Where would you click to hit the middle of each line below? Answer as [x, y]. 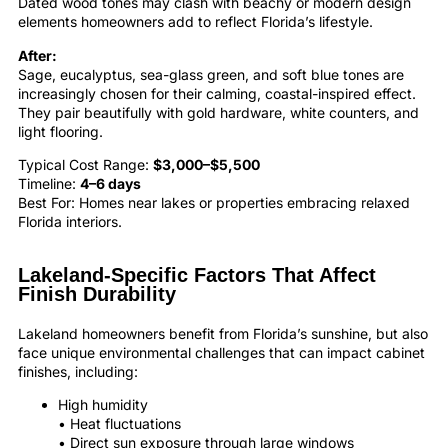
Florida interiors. [70, 222]
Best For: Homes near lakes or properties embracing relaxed [214, 203]
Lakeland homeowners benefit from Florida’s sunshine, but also [223, 333]
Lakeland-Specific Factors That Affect [197, 274]
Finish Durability [97, 293]
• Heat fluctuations [119, 423]
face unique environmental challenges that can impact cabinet [221, 352]
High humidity [103, 404]
